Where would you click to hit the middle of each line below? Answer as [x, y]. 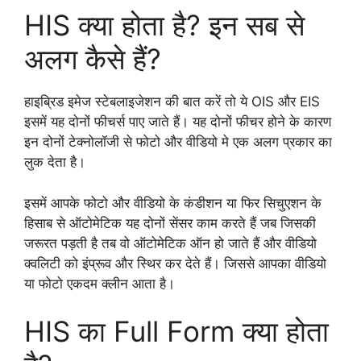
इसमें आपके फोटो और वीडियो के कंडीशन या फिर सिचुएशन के [173, 203]
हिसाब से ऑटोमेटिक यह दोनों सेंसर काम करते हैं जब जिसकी [170, 223]
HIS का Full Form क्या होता [176, 332]
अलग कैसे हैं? [93, 59]
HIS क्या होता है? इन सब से [164, 25]
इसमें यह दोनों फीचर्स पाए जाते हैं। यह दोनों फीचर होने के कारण [178, 122]
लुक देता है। [57, 162]
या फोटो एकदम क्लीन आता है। [100, 283]
